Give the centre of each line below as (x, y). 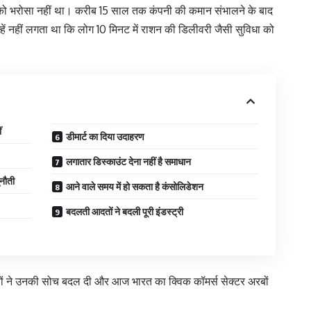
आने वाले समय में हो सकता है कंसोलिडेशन (134, 186)
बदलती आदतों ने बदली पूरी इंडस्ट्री (124, 211)
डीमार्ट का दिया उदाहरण (105, 136)
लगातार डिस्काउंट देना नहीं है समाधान (128, 161)
